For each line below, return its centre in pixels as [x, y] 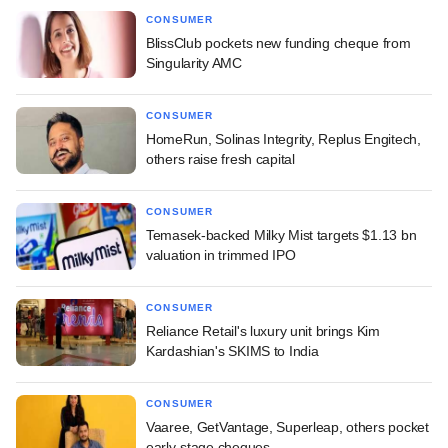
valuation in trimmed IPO [221, 254]
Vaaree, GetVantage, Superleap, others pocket [287, 426]
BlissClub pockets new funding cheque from [278, 42]
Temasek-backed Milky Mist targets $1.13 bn [281, 234]
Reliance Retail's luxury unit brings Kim [263, 330]
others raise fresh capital [220, 158]
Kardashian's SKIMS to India [232, 350]
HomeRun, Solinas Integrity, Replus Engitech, [283, 138]
